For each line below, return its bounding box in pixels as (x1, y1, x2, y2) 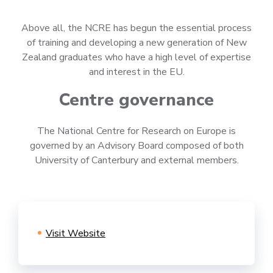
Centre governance (59, 88, 214, 112)
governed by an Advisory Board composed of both (29, 139, 244, 153)
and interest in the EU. (88, 65, 185, 79)
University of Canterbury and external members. (34, 154, 239, 168)
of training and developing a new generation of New (26, 36, 247, 50)
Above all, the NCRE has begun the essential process (21, 21, 252, 35)
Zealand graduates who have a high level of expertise (22, 51, 251, 65)
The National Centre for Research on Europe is (37, 124, 236, 138)
